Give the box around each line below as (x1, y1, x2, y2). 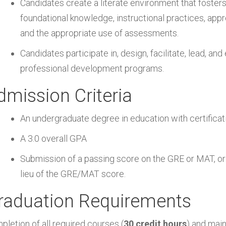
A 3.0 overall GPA (20, 133, 87, 144)
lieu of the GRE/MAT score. (20, 168, 126, 179)
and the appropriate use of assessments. (20, 28, 179, 38)
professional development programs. (20, 63, 164, 74)
